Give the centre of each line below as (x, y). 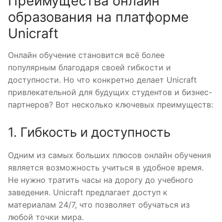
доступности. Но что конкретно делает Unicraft (102, 80)
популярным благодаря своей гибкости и (89, 67)
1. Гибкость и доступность (89, 132)
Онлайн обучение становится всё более (86, 55)
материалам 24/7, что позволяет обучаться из (99, 205)
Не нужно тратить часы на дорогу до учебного (101, 180)
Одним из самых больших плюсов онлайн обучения (110, 155)
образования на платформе (98, 17)
